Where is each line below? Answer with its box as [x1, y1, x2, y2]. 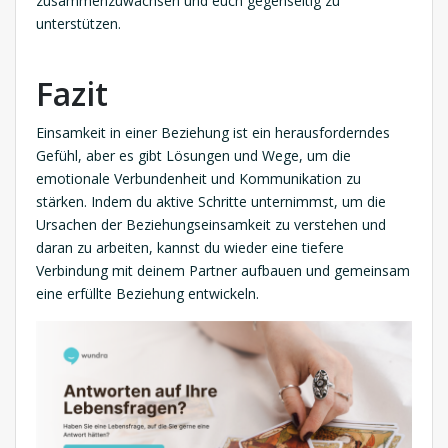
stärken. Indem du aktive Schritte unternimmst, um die [36, 191, 386, 211]
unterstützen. [36, 13, 121, 33]
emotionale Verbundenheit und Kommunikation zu [36, 168, 361, 188]
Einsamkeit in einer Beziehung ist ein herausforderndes [36, 122, 390, 142]
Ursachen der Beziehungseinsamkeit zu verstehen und [36, 214, 386, 234]
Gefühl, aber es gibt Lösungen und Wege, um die [36, 145, 351, 165]
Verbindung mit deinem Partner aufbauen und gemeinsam [36, 260, 410, 280]
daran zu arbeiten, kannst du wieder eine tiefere [36, 237, 344, 257]
